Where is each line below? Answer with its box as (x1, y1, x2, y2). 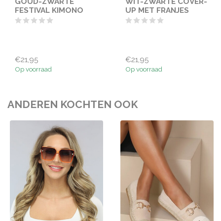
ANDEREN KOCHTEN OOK (7, 98, 138, 111)
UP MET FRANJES (125, 6, 189, 15)
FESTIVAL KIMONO (15, 6, 83, 15)
